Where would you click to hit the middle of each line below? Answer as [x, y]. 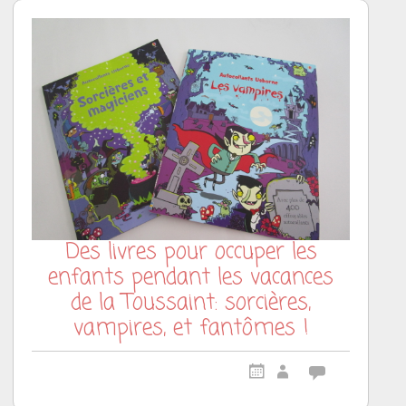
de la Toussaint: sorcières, [191, 304]
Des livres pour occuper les [191, 253]
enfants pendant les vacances [191, 278]
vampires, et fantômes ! [191, 329]
